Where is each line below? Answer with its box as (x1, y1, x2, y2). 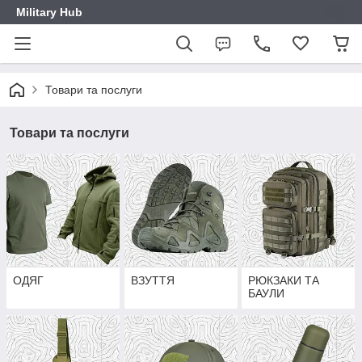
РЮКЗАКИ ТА (248, 274, 320, 288)
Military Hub (16, 6, 82, 19)
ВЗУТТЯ (130, 274, 175, 288)
